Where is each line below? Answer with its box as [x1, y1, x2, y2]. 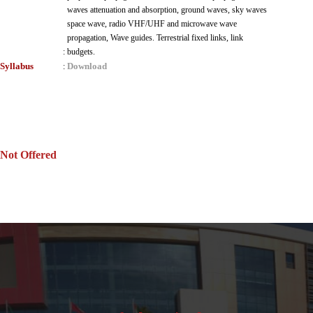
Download [67, 61, 107, 71]
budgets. [67, 47, 95, 57]
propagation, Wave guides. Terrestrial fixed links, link [67, 33, 243, 43]
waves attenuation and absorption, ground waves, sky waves [67, 5, 267, 15]
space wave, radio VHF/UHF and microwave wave [67, 19, 237, 29]
